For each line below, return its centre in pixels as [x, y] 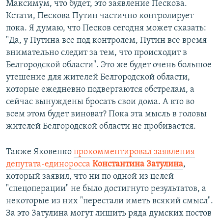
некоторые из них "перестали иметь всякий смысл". [110, 201]
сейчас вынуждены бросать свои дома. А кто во [100, 102]
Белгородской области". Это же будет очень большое [109, 65]
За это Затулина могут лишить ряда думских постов [109, 213]
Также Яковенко [40, 152]
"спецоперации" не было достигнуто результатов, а [106, 189]
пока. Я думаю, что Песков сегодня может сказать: [106, 28]
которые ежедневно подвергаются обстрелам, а [100, 89]
